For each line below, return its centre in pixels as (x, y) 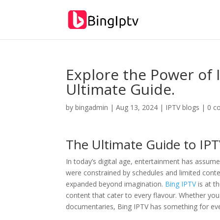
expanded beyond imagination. (116, 184)
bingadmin (92, 107)
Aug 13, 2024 (137, 107)
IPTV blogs (183, 107)
